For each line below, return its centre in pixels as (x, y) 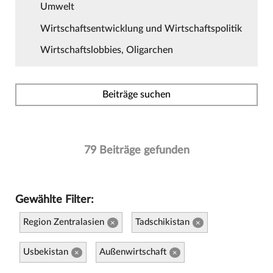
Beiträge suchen (136, 95)
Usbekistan (46, 252)
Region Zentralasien (64, 222)
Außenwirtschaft (133, 252)
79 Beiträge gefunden (136, 151)
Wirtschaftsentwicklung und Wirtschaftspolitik (141, 28)
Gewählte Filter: (54, 200)
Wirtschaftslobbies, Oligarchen (106, 50)
